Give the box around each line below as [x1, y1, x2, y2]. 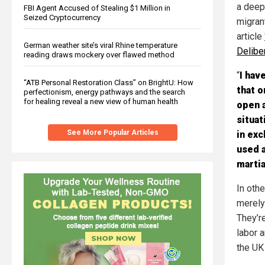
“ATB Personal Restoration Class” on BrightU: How [24, 77, 193, 87]
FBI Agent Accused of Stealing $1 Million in [24, 3, 170, 12]
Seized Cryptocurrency [24, 12, 101, 22]
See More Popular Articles [66, 128, 159, 137]
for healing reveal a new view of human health [24, 96, 178, 106]
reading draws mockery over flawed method [24, 50, 174, 59]
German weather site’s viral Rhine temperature [24, 40, 177, 50]
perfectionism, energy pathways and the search [24, 87, 185, 96]
